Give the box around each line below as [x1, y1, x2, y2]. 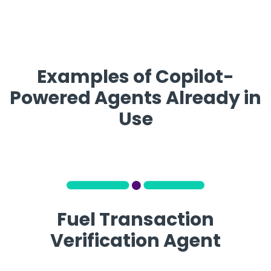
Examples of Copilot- [37, 64, 234, 90]
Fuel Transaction [57, 206, 214, 232]
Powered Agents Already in [10, 85, 261, 111]
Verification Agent [50, 227, 221, 253]
